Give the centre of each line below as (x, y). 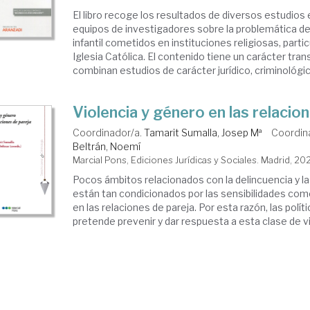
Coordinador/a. (109, 133)
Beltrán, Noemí (107, 146)
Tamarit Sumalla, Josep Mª (203, 133)
